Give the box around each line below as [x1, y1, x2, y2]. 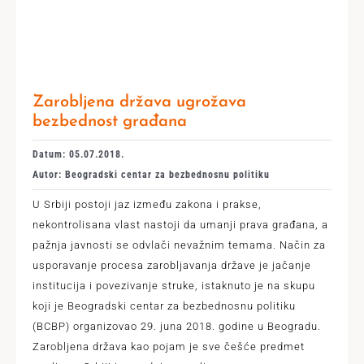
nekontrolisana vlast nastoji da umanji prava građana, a [32, 219, 328, 231]
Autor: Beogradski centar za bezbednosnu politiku [32, 169, 270, 180]
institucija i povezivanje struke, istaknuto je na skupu [32, 279, 315, 292]
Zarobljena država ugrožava [32, 94, 246, 110]
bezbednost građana [32, 114, 187, 130]
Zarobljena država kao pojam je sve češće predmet [32, 340, 305, 353]
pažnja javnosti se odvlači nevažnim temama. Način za [32, 239, 326, 251]
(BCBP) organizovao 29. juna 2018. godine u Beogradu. [32, 320, 321, 332]
